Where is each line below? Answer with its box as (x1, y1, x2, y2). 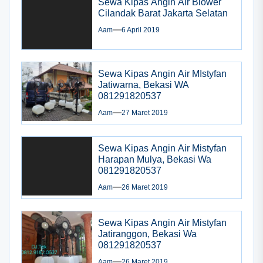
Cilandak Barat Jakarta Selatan (98, 8, 228, 18)
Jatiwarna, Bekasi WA (98, 79, 189, 90)
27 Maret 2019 (122, 108, 168, 117)
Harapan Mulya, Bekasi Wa (98, 154, 211, 164)
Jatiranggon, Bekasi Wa (98, 228, 197, 239)
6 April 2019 (122, 25, 160, 34)
